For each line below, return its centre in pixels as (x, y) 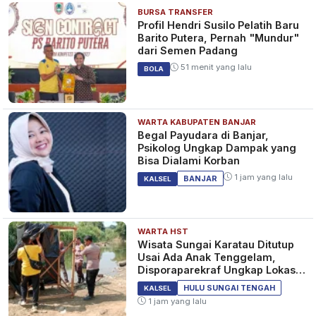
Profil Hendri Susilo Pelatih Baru (219, 25)
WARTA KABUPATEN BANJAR (197, 122)
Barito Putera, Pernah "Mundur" (219, 38)
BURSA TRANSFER (176, 12)
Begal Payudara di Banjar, (203, 135)
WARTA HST (163, 231)
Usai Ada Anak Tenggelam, (207, 257)
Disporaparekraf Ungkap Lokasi (218, 269)
